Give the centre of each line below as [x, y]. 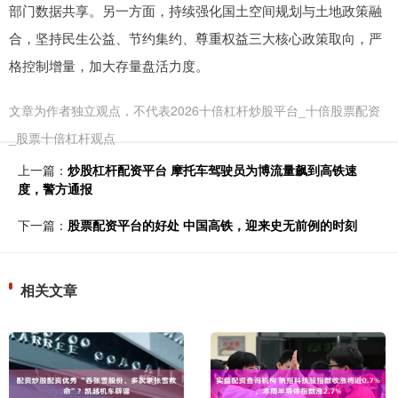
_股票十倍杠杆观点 [62, 138]
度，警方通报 [55, 189]
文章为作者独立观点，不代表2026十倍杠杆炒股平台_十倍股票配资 [195, 111]
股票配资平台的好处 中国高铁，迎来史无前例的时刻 [212, 225]
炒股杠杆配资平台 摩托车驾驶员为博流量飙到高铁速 [212, 170]
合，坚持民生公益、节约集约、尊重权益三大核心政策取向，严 [195, 38]
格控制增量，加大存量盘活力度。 [109, 66]
